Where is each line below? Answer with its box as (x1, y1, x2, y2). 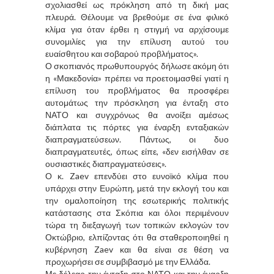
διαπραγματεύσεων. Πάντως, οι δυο (45, 133, 229, 144)
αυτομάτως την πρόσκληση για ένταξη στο (45, 97, 229, 108)
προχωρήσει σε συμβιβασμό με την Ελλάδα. (45, 256, 210, 267)
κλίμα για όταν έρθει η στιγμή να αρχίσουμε (45, 23, 229, 34)
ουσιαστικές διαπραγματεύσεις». (45, 158, 166, 169)
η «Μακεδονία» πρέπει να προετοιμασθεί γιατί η (45, 72, 229, 83)
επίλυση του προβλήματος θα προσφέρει (45, 84, 229, 95)
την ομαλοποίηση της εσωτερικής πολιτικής (45, 194, 229, 206)
